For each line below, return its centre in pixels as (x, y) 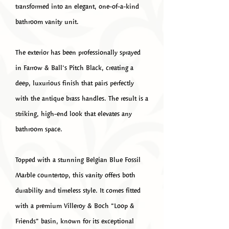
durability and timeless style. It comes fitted (78, 190)
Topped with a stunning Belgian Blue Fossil (78, 159)
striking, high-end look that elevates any (74, 113)
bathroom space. (39, 129)
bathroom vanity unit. (47, 21)
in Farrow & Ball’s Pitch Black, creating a (74, 67)
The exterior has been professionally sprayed (78, 52)
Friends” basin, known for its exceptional (75, 221)
